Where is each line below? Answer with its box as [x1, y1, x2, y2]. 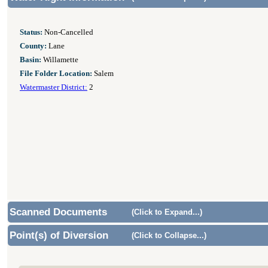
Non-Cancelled [42, 28, 93, 36]
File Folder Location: [20, 69, 92, 78]
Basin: [20, 56, 41, 64]
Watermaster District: [20, 83, 87, 92]
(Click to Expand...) [132, 208, 202, 217]
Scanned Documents [10, 206, 107, 218]
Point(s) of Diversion [10, 230, 108, 241]
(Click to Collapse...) [132, 231, 206, 240]
